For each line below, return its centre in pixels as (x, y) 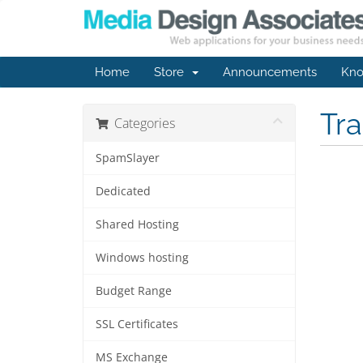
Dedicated (123, 191)
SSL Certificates (137, 324)
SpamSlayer (128, 158)
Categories (141, 123)
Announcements (270, 72)
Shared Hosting (137, 224)
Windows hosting (142, 258)
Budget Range (134, 291)
